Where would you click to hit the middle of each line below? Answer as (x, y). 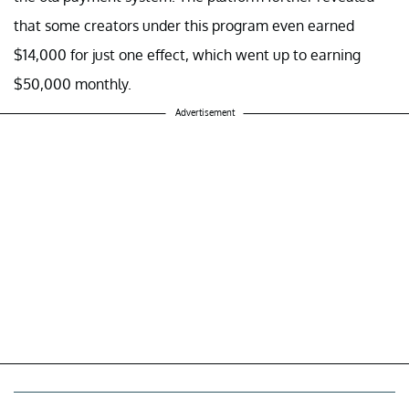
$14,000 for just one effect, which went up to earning (187, 54)
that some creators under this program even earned (184, 25)
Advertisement (204, 112)
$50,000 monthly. (73, 84)
